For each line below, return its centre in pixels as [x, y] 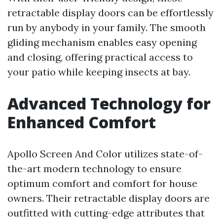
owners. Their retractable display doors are [109, 198]
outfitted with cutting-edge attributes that [106, 213]
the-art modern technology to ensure [94, 168]
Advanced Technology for [109, 103]
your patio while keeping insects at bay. [99, 72]
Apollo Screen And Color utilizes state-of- [105, 154]
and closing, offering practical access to [100, 57]
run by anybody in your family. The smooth [107, 27]
